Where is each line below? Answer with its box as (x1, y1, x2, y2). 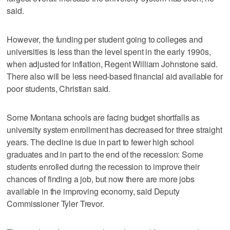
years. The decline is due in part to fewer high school (7, 136, 194, 148)
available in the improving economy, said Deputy (7, 185, 180, 197)
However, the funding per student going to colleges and (7, 33, 203, 45)
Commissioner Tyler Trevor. (7, 197, 104, 209)
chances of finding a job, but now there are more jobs (7, 172, 195, 185)
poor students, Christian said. (7, 82, 111, 94)
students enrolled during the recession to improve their (7, 160, 200, 172)
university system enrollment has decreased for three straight (7, 123, 222, 136)
